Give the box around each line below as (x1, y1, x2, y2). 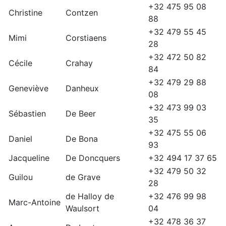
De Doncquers (66, 153, 120, 163)
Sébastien (9, 108, 46, 119)
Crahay (66, 58, 93, 69)
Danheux (66, 83, 99, 94)
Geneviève (9, 83, 48, 94)
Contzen (66, 8, 98, 18)
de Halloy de (66, 191, 114, 202)
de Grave (66, 172, 100, 183)
